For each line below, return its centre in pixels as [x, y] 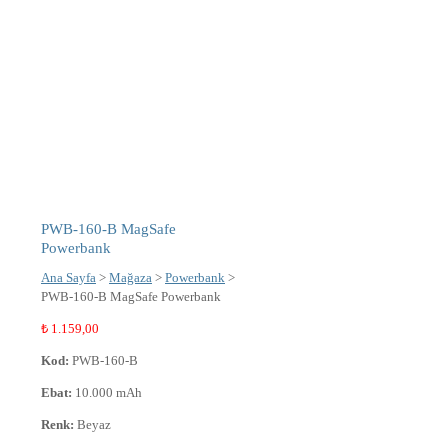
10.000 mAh [107, 393]
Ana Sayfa [68, 278]
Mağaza [130, 278]
